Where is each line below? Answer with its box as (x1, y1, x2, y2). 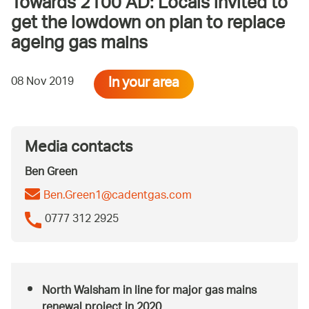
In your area (108, 69, 179, 99)
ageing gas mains (11, 28, 148, 63)
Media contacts (25, 132, 132, 165)
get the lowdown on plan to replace (11, 8, 285, 43)
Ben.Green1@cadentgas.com (43, 183, 192, 208)
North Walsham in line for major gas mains (42, 279, 257, 303)
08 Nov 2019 (11, 70, 74, 95)
